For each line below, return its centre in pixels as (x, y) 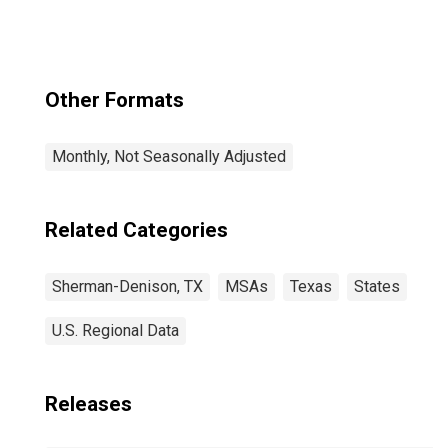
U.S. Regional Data (115, 330)
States (377, 286)
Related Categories (136, 230)
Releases (88, 404)
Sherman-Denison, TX (127, 286)
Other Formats (114, 100)
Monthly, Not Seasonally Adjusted (169, 156)
